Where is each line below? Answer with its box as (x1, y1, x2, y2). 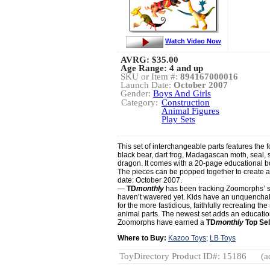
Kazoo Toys (168, 234, 206, 242)
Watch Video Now (165, 37, 221, 45)
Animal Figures (162, 106, 219, 116)
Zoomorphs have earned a (118, 218, 206, 227)
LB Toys (210, 234, 236, 242)
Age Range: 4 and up (121, 63, 203, 73)
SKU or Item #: (121, 72, 180, 81)
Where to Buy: (118, 234, 166, 242)
